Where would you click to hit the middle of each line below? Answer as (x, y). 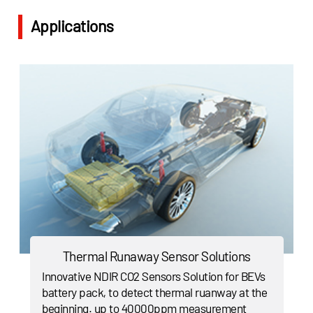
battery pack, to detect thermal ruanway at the (155, 292)
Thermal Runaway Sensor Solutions (156, 256)
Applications (72, 26)
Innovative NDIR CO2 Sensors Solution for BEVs (154, 276)
